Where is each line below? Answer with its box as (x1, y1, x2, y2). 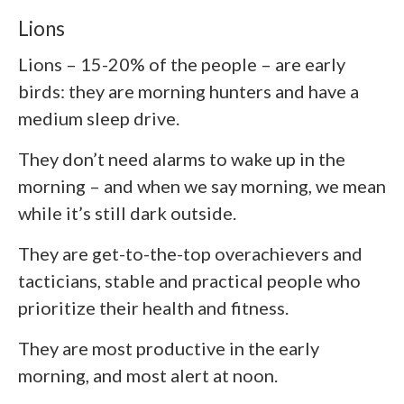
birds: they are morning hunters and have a (18, 80, 359, 103)
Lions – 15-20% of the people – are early (18, 53, 345, 76)
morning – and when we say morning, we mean (18, 175, 386, 197)
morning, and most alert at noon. (18, 364, 278, 387)
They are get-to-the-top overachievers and (18, 243, 363, 265)
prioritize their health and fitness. (18, 297, 289, 319)
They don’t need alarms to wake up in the (18, 148, 345, 170)
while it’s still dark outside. (18, 202, 236, 225)
